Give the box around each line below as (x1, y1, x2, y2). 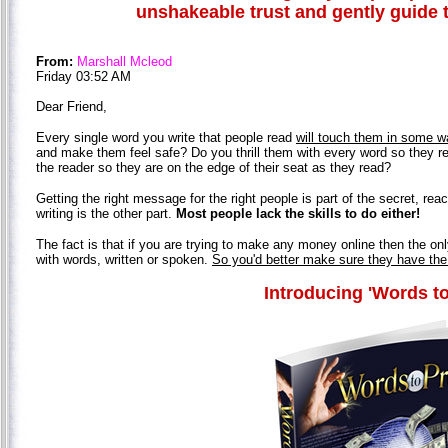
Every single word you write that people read (36, 129, 296, 145)
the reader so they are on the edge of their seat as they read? (36, 159, 391, 175)
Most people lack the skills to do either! (176, 205, 420, 221)
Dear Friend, (36, 98, 107, 114)
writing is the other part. (36, 205, 176, 221)
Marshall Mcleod (77, 53, 172, 69)
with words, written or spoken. (36, 251, 212, 267)
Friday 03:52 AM (36, 68, 131, 84)
